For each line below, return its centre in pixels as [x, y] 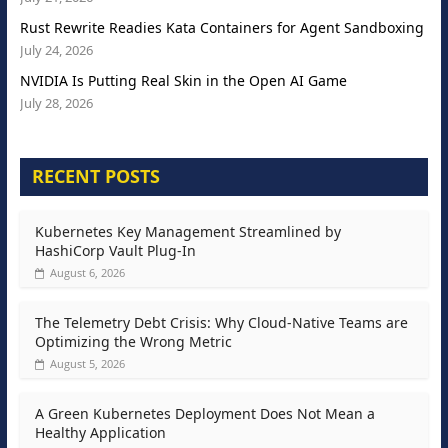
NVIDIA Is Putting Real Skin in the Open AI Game [183, 81]
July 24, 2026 [56, 50]
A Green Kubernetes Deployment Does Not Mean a [204, 414]
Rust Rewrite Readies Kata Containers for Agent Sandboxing [221, 28]
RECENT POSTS [95, 176]
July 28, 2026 [56, 103]
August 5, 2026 [87, 364]
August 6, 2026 [87, 273]
